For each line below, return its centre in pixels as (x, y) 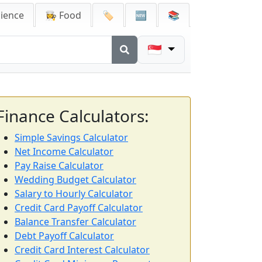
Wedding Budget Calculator (75, 180)
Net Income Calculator (64, 151)
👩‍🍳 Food (63, 15)
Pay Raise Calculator (59, 166)
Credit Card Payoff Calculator (79, 208)
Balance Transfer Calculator (75, 222)
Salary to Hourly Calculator (74, 194)
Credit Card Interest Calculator (82, 250)
